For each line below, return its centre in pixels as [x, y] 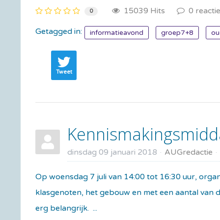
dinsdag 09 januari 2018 [112, 152]
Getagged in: [59, 31]
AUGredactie [189, 152]
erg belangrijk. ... [66, 208]
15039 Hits [142, 11]
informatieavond [117, 32]
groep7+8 [177, 32]
